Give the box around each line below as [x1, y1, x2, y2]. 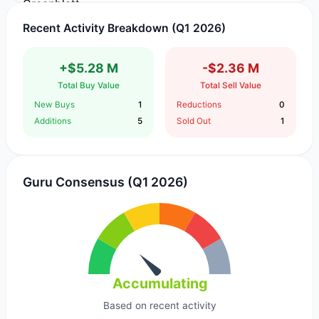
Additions [34, 115, 72, 126]
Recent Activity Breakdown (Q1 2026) [23, 21, 226, 35]
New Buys [34, 99, 75, 110]
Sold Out [176, 115, 211, 126]
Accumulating [112, 274, 207, 292]
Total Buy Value [57, 80, 120, 91]
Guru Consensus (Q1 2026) [23, 174, 189, 190]
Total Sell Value [199, 80, 261, 91]
